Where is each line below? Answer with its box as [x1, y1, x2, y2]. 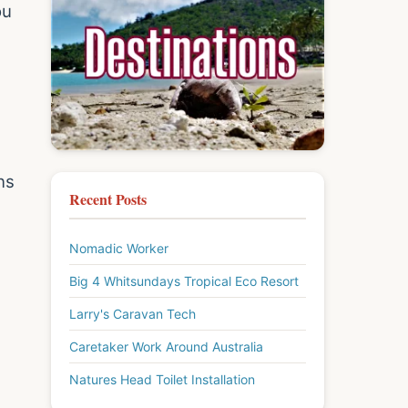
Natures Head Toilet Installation [69, 371, 255, 387]
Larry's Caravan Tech [69, 305, 196, 321]
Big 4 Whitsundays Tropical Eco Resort [69, 272, 299, 289]
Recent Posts [69, 188, 147, 209]
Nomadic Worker [69, 240, 168, 256]
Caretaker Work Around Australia [69, 338, 263, 354]
